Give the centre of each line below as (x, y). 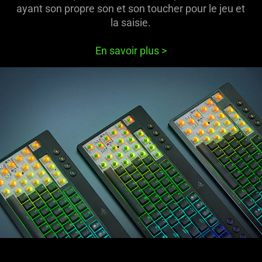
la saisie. (131, 23)
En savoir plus (128, 51)
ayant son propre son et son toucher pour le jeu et (131, 8)
